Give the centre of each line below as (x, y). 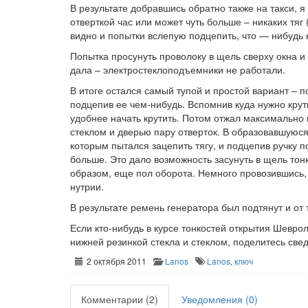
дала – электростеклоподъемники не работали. (178, 69)
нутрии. (87, 186)
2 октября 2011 (118, 261)
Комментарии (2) (120, 299)
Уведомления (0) (220, 299)
